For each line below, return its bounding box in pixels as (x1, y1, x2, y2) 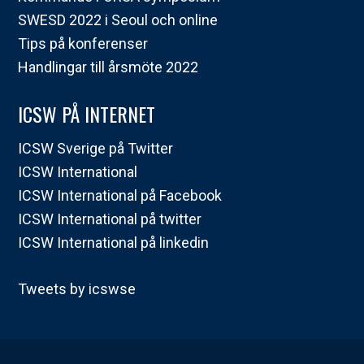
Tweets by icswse (18, 280, 136, 297)
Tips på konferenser (18, 35, 149, 52)
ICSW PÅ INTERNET (18, 99, 156, 128)
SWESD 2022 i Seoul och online (18, 11, 219, 28)
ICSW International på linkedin (18, 234, 210, 251)
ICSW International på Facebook (18, 187, 223, 204)
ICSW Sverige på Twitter (18, 140, 174, 157)
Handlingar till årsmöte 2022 (18, 58, 199, 76)
